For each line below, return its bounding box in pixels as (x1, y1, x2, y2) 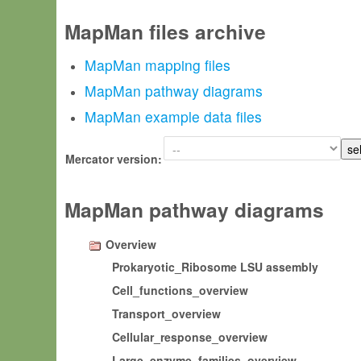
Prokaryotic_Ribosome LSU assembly (106, 259, 325, 275)
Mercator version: (65, 151, 162, 167)
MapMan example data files (85, 106, 262, 127)
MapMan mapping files (85, 55, 230, 75)
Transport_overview (106, 305, 227, 322)
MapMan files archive (64, 17, 266, 46)
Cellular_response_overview (106, 329, 274, 345)
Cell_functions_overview (106, 282, 255, 298)
